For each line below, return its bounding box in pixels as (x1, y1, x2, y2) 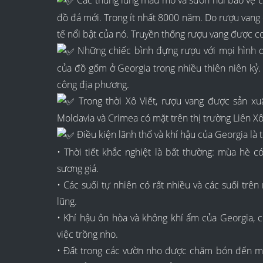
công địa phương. (57, 77, 129, 91)
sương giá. (57, 162, 99, 176)
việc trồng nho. (57, 228, 118, 241)
